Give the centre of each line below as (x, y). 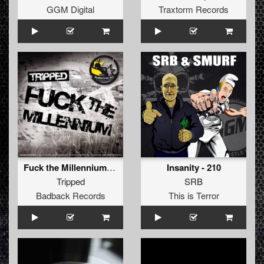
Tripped (70, 181)
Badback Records (70, 196)
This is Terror (194, 196)
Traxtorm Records (194, 9)
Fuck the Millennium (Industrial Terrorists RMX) (111, 167)
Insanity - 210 (194, 168)
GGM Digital (70, 9)
